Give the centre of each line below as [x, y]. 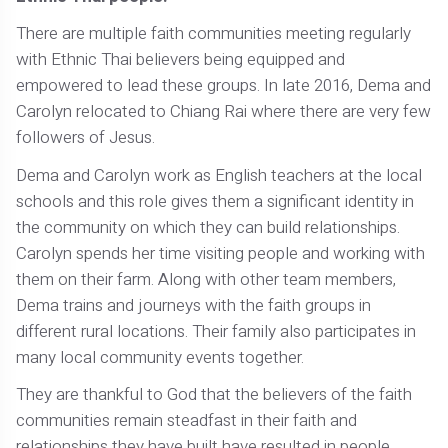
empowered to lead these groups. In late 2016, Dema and [224, 86]
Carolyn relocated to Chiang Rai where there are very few [224, 112]
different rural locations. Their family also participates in [216, 331]
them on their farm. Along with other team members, [206, 279]
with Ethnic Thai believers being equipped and [181, 60]
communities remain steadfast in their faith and [187, 420]
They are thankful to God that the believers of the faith [214, 394]
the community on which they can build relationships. [208, 227]
